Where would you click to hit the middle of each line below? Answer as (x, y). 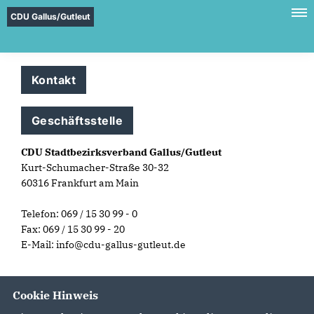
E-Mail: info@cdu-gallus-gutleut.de (103, 245)
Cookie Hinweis (55, 295)
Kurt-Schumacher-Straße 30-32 (95, 168)
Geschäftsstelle (77, 121)
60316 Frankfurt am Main (80, 183)
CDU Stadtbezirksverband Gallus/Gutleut (121, 152)
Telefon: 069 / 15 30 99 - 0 (79, 214)
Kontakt (54, 80)
